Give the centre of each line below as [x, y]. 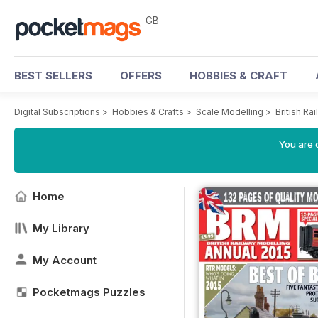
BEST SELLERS [53, 76]
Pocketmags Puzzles [89, 292]
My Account [65, 260]
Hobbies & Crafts [148, 112]
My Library [61, 228]
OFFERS [141, 76]
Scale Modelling [230, 112]
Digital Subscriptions [57, 112]
